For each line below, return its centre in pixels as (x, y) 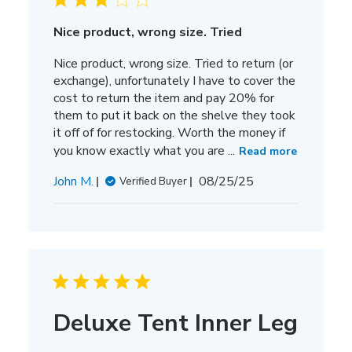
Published (253, 181)
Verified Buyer (153, 181)
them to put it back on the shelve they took (174, 115)
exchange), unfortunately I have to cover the (174, 81)
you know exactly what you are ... (144, 150)
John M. (73, 181)
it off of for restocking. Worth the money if (169, 133)
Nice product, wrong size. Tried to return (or (173, 64)
